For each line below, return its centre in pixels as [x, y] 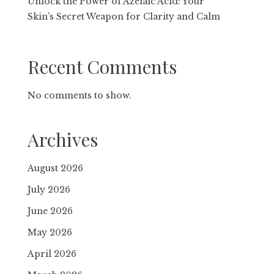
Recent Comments [102, 67]
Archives [63, 139]
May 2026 [50, 232]
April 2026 [52, 254]
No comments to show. [80, 95]
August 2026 [56, 168]
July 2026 [49, 190]
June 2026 [50, 211]
